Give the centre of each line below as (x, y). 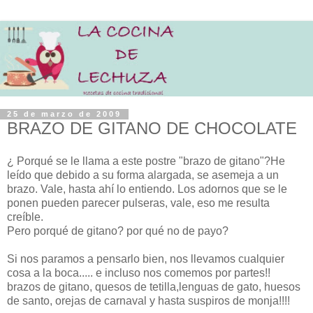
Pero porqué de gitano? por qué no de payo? (118, 231)
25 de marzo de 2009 (64, 114)
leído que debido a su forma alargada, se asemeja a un (143, 175)
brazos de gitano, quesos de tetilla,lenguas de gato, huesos (154, 287)
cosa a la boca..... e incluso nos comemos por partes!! (139, 273)
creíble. (25, 217)
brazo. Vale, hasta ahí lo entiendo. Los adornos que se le (147, 189)
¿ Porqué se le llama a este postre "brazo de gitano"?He (146, 161)
